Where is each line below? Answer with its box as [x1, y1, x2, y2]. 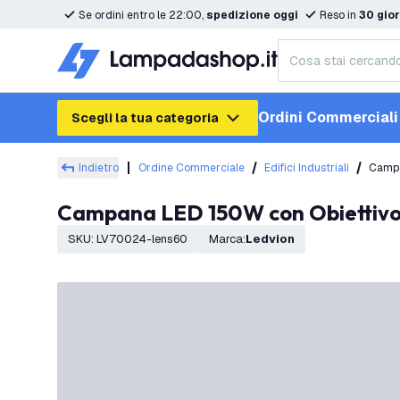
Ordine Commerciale [138, 161, 245, 175]
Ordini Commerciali [258, 108, 398, 127]
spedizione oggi [206, 8, 298, 22]
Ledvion [253, 231, 295, 246]
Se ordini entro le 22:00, [79, 8, 206, 22]
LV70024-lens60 [96, 231, 187, 246]
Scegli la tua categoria [71, 110, 219, 126]
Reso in [320, 8, 359, 22]
